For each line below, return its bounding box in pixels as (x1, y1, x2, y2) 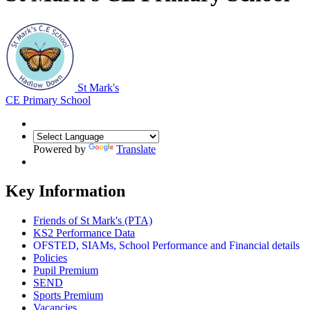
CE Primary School (6, 93, 91, 106)
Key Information (6, 181, 125, 200)
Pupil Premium (33, 264, 98, 276)
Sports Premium (33, 289, 103, 301)
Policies (33, 251, 67, 264)
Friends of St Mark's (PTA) (33, 214, 152, 226)
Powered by (33, 143, 89, 155)
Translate (116, 143, 156, 155)
